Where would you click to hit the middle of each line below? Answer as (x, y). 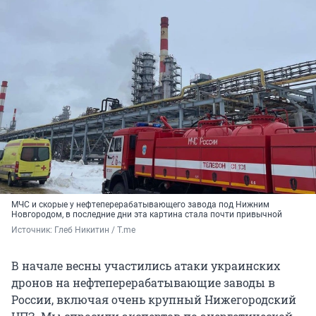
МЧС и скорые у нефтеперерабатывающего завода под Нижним (140, 205)
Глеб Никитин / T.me (95, 230)
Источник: (33, 230)
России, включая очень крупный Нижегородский (154, 300)
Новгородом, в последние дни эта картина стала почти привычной (147, 215)
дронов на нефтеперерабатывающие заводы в (143, 283)
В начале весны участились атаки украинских (146, 266)
